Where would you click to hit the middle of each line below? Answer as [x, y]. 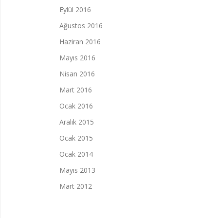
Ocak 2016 [76, 106]
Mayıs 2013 [77, 170]
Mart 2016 [76, 90]
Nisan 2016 [77, 74]
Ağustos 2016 [81, 26]
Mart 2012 [76, 186]
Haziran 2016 [80, 42]
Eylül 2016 [75, 9]
